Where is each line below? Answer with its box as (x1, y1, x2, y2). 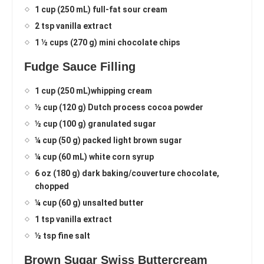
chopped (35, 181, 69, 192)
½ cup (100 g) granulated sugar (35, 119, 156, 129)
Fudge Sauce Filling (24, 60, 136, 74)
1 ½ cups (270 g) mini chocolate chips (35, 38, 180, 48)
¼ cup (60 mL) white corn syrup (35, 152, 154, 162)
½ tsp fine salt (35, 231, 90, 241)
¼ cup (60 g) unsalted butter (35, 198, 144, 208)
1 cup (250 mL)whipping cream (35, 86, 152, 96)
